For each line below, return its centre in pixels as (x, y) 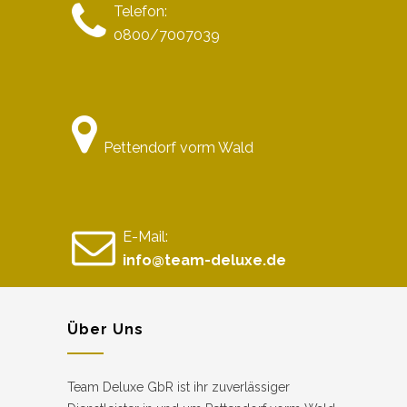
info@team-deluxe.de (204, 260)
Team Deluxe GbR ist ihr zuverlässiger (179, 387)
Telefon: (140, 11)
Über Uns (105, 329)
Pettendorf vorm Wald (179, 147)
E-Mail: (145, 236)
